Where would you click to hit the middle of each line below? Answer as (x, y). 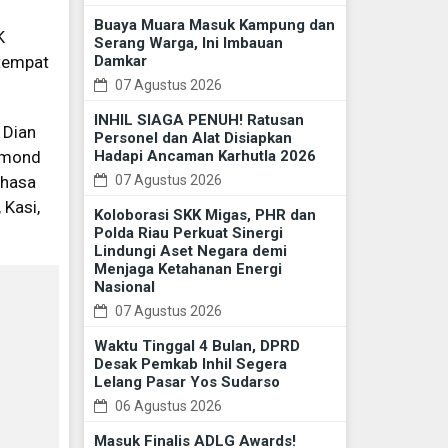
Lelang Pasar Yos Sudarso (186, 382)
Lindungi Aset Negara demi (190, 251)
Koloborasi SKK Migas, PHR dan (204, 215)
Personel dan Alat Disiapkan (192, 138)
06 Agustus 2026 (166, 406)
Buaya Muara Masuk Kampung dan (214, 25)
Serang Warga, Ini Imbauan (188, 43)
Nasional (124, 287)
